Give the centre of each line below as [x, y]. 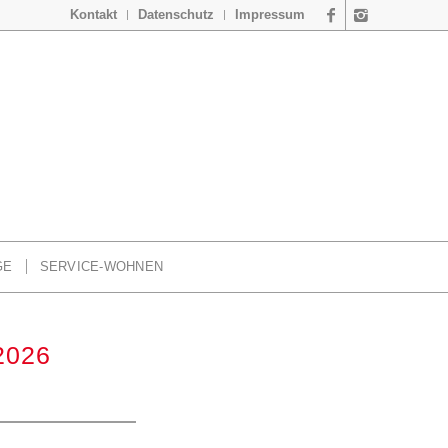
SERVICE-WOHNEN [101, 266]
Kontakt [93, 14]
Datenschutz [176, 14]
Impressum [270, 14]
